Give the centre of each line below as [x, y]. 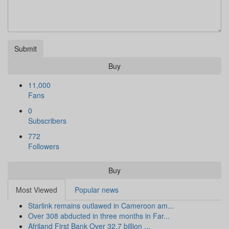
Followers [44, 146]
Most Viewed [37, 190]
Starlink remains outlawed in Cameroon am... [101, 206]
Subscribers [47, 121]
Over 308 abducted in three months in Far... [99, 216]
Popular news [97, 190]
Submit [26, 49]
